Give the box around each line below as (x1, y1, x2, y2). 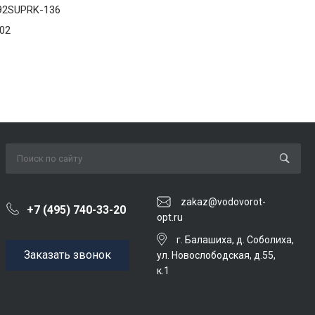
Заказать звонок (24, 248, 111, 262)
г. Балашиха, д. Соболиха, (176, 234, 294, 246)
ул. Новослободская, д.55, (157, 250, 276, 262)
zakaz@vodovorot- (181, 196, 266, 208)
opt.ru (157, 212, 183, 224)
